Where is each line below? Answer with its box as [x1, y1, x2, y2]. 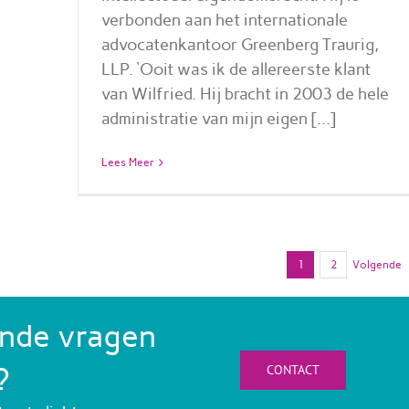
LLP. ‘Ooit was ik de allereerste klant [100, 58, 371, 79]
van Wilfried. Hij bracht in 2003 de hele [100, 83, 389, 104]
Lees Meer [100, 155, 154, 169]
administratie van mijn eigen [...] [100, 108, 336, 129]
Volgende [352, 257, 402, 271]
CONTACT [267, 361, 320, 378]
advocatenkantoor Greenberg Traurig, [100, 34, 379, 55]
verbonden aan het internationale [100, 9, 348, 30]
